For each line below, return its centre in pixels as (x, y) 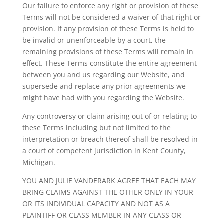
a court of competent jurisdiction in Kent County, (104, 151)
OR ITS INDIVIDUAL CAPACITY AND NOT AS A (96, 204)
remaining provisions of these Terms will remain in (108, 52)
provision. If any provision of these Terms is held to (108, 29)
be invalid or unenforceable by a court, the (94, 40)
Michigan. (39, 162)
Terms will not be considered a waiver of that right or (111, 17)
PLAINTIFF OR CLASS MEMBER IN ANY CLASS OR (102, 215)
